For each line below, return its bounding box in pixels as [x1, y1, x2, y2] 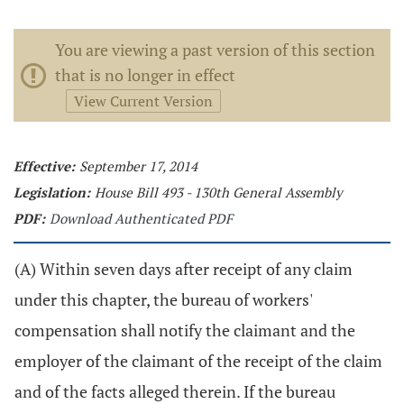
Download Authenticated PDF [50, 209, 233, 227]
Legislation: [14, 183, 90, 201]
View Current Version [74, 91, 213, 111]
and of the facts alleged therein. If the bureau [14, 381, 335, 402]
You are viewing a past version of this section [55, 39, 375, 60]
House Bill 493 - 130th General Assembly [95, 183, 343, 201]
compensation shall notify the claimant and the [14, 319, 355, 341]
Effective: [14, 157, 75, 175]
